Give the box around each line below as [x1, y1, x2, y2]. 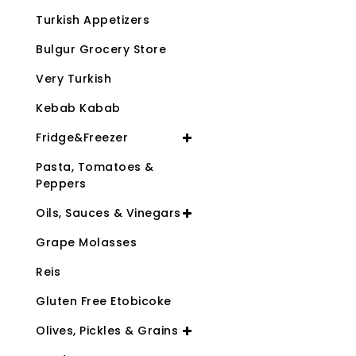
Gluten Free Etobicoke [36, 293, 172, 310]
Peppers [36, 176, 87, 192]
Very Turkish [36, 71, 111, 87]
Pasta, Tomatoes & [36, 159, 154, 176]
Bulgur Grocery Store [36, 41, 166, 58]
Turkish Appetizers [36, 12, 149, 29]
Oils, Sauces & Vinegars [36, 205, 181, 222]
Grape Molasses [36, 234, 137, 251]
